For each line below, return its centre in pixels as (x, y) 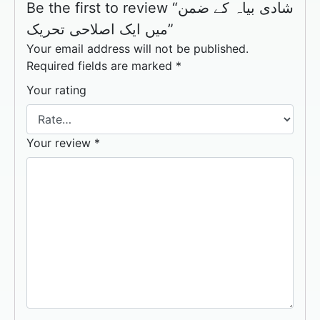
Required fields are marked (101, 66)
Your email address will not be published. (137, 49)
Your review (60, 143)
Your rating (56, 90)
